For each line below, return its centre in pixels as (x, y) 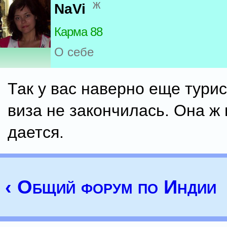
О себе (74, 52)
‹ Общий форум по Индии (111, 187)
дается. (36, 132)
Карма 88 (78, 32)
